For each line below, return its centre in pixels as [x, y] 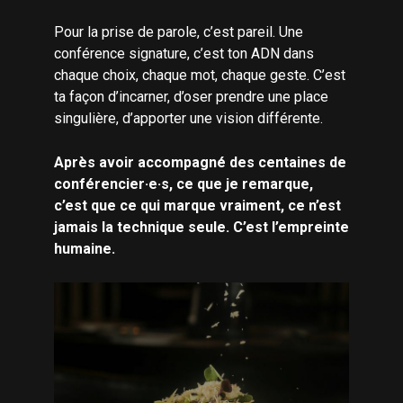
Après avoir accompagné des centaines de [200, 162]
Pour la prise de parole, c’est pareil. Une [179, 32]
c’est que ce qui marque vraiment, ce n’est [197, 206]
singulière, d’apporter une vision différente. [188, 118]
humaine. [85, 249]
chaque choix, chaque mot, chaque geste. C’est [200, 75]
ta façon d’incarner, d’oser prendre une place [191, 97]
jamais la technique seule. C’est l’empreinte [201, 227]
